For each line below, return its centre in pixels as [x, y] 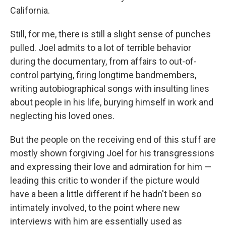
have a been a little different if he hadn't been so [106, 194]
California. [30, 10]
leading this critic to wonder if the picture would [105, 180]
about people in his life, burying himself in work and [112, 102]
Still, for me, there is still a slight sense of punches [110, 34]
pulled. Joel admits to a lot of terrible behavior [101, 48]
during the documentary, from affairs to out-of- [103, 61]
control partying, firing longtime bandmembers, [103, 75]
